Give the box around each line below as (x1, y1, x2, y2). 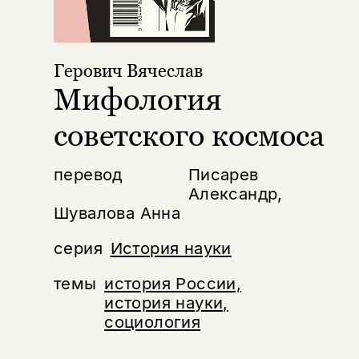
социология (104, 312, 201, 333)
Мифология (53, 81, 222, 116)
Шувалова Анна (53, 202, 181, 223)
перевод (53, 163, 123, 184)
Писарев (188, 163, 259, 184)
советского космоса (53, 117, 325, 152)
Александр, (188, 183, 283, 204)
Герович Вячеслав (53, 60, 203, 83)
